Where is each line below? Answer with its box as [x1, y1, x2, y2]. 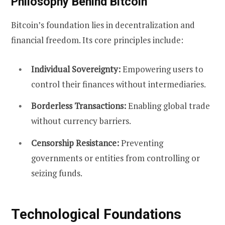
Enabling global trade [126, 100, 210, 112]
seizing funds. [31, 167, 82, 179]
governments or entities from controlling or [31, 152, 200, 164]
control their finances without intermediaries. [31, 78, 206, 90]
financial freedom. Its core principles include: [11, 34, 183, 46]
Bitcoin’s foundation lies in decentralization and [11, 19, 195, 31]
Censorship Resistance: [31, 137, 119, 149]
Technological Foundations [11, 206, 181, 223]
